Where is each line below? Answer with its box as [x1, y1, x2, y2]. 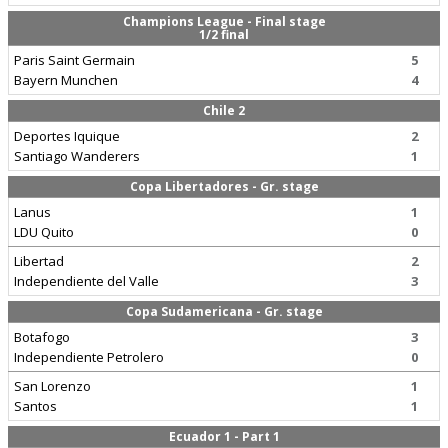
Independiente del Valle [14, 272, 159, 290]
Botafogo [14, 328, 70, 346]
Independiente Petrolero [14, 348, 164, 366]
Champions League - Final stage [122, 13, 326, 30]
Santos [14, 397, 57, 415]
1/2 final [199, 26, 249, 43]
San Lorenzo [14, 377, 91, 395]
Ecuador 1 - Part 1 [168, 428, 280, 445]
